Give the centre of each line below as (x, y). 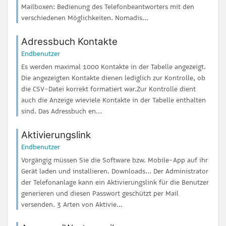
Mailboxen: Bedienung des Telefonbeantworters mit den (108, 6)
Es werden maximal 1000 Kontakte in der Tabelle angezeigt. (114, 66)
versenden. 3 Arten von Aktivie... (72, 204)
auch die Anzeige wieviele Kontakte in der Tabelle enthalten (114, 100)
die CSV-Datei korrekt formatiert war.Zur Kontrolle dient (108, 89)
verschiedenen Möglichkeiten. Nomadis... (85, 17)
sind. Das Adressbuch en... (62, 111)
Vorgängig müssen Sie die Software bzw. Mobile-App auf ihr (115, 160)
